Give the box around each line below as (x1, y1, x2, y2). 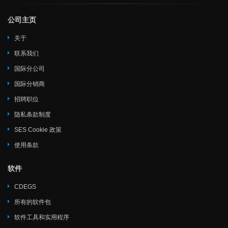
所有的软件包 (14, 198, 51, 206)
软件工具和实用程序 (14, 213, 69, 221)
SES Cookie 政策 (14, 126, 62, 133)
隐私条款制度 (14, 110, 51, 118)
